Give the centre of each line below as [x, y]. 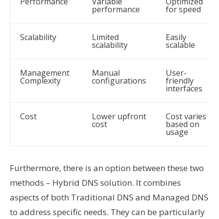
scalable [180, 45]
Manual [106, 73]
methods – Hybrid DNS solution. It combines [95, 183]
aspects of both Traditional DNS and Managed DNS [109, 197]
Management [45, 73]
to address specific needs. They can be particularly [107, 212]
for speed [183, 9]
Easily [176, 37]
